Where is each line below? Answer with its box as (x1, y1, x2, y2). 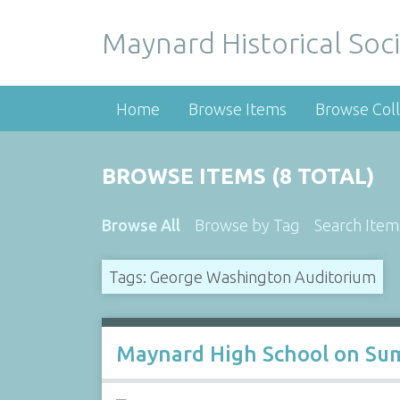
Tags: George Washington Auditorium (108, 267, 376, 286)
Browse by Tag (194, 216, 300, 234)
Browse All (101, 216, 180, 234)
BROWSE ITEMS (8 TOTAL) (101, 164, 374, 188)
